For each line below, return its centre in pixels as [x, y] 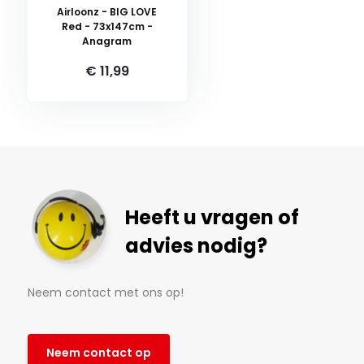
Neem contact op [98, 352]
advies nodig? [196, 246]
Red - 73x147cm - [107, 27]
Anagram [107, 41]
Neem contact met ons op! [105, 293]
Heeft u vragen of [212, 218]
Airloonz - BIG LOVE [107, 12]
